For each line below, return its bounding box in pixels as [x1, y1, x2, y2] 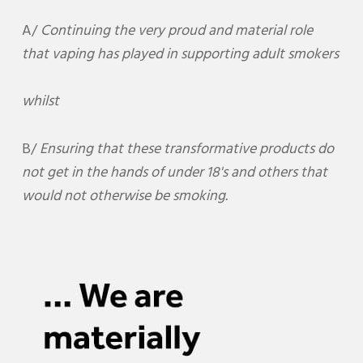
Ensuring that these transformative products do [39, 139, 334, 160]
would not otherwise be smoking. [21, 186, 228, 207]
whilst [21, 91, 59, 112]
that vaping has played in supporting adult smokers [21, 43, 339, 64]
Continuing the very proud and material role [40, 19, 313, 41]
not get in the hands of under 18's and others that [21, 162, 327, 183]
